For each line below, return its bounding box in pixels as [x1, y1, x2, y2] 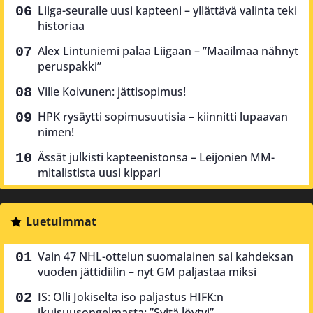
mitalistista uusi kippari [38, 164, 161, 180]
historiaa [38, 17, 85, 34]
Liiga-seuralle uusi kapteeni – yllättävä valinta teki [38, 2, 297, 18]
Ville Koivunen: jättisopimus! [38, 83, 186, 99]
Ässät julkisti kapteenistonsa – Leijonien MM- [38, 149, 275, 165]
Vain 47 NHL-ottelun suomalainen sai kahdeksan [38, 248, 293, 264]
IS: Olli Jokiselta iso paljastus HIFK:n [38, 289, 224, 305]
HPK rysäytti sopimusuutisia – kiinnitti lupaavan [38, 108, 288, 124]
